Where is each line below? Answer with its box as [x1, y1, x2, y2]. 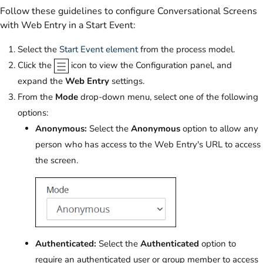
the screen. [35, 154, 78, 166]
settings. [109, 75, 149, 87]
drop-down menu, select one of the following [78, 90, 258, 103]
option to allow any [180, 122, 258, 134]
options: [18, 106, 48, 119]
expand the [18, 75, 65, 87]
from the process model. [138, 43, 235, 55]
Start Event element [59, 43, 138, 55]
